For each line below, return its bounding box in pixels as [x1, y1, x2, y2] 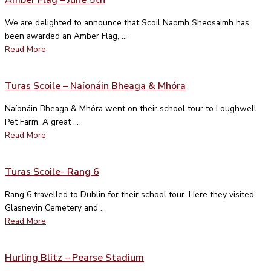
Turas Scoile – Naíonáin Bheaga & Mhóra [5, 79, 186, 93]
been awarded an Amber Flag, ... [5, 30, 127, 42]
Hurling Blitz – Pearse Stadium [5, 250, 144, 264]
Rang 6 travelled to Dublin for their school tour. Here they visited [5, 188, 254, 200]
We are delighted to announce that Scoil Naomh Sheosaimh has [5, 16, 249, 28]
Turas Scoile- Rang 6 [5, 165, 99, 178]
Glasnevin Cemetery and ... [5, 201, 106, 214]
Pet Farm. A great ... [5, 116, 79, 128]
